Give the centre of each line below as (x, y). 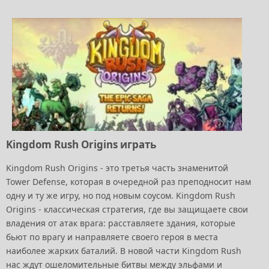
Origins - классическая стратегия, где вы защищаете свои (127, 209)
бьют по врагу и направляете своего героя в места (112, 237)
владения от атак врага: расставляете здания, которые (121, 223)
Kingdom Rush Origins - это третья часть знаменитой (117, 168)
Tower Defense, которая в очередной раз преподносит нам (128, 181)
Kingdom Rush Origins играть (81, 144)
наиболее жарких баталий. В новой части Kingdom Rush (124, 250)
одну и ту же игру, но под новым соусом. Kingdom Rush (121, 195)
